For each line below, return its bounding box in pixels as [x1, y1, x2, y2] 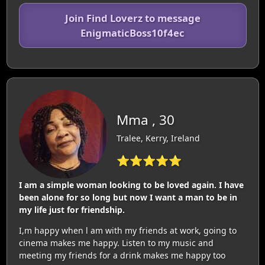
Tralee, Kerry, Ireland [116, 132, 200, 144]
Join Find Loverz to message [64, 11, 201, 25]
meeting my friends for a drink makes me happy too [18, 249, 225, 261]
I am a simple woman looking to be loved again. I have [18, 179, 244, 190]
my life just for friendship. [18, 203, 125, 215]
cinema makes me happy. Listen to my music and [18, 237, 214, 248]
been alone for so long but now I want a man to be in [18, 191, 237, 203]
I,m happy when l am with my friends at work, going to [18, 224, 237, 236]
